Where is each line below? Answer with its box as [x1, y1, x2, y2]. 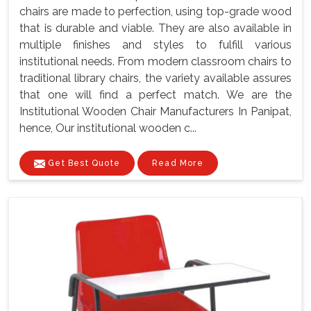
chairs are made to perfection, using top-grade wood [19, 4, 292, 18]
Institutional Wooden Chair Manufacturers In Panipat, [19, 104, 292, 118]
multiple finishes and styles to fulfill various [19, 37, 292, 51]
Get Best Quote [45, 158, 120, 168]
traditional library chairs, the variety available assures [19, 71, 292, 85]
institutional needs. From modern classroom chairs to [19, 54, 292, 68]
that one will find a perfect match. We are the [19, 87, 292, 101]
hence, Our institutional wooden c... [19, 121, 196, 135]
